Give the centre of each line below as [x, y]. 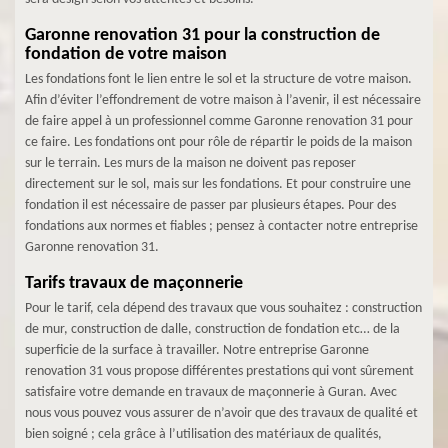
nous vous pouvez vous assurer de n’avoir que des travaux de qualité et [221, 413]
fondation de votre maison [126, 54]
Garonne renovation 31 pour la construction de [202, 35]
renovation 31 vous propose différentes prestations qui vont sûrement [219, 371]
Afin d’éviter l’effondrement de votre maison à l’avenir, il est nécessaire [223, 100]
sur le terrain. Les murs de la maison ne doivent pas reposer [190, 163]
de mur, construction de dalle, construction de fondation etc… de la [212, 329]
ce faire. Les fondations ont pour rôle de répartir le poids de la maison [218, 142]
